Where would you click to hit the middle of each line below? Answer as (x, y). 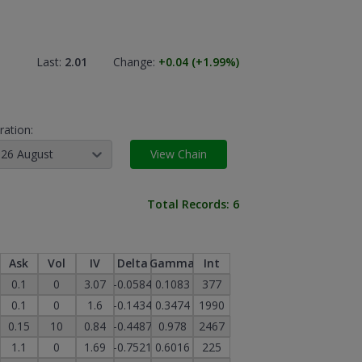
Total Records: (190, 204)
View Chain (178, 154)
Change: (136, 61)
